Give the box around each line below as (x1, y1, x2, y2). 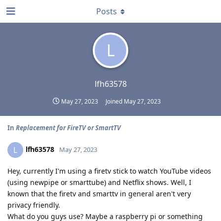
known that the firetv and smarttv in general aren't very (7, 189, 191, 198)
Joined (106, 97, 124, 106)
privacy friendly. (7, 200, 60, 210)
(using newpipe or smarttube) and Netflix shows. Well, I (7, 178, 191, 187)
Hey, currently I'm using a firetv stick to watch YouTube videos (7, 166, 211, 176)
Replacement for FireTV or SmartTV (16, 123, 121, 132)
